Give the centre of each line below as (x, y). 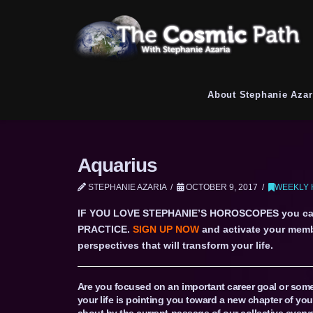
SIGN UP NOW (166, 230)
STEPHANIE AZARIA (126, 187)
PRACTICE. (105, 230)
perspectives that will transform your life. (175, 246)
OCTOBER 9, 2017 (221, 187)
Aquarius (117, 165)
